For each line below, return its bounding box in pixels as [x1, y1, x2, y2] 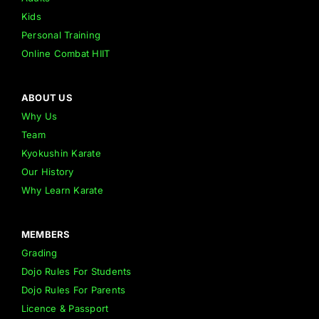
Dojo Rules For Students [21, 265, 132, 277]
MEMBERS [21, 228, 70, 240]
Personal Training [21, 28, 101, 41]
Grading [21, 246, 58, 258]
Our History [21, 165, 74, 177]
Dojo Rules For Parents [21, 283, 126, 296]
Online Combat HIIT [21, 47, 110, 59]
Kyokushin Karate [21, 147, 101, 159]
